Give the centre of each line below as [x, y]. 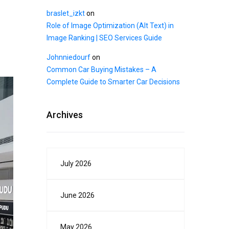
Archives [65, 115]
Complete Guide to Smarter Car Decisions [113, 82]
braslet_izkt [66, 14]
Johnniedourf [68, 58]
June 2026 [77, 196]
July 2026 [76, 164]
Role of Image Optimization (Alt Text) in [110, 26]
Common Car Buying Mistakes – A [101, 70]
